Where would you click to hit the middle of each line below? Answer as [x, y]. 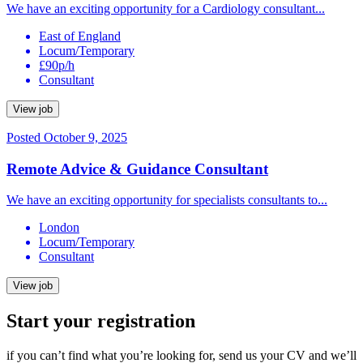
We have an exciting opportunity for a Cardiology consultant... [166, 9]
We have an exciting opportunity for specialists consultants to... [167, 200]
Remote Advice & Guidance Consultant [137, 169]
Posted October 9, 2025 [67, 137]
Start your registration [101, 321]
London [59, 228]
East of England [80, 36]
